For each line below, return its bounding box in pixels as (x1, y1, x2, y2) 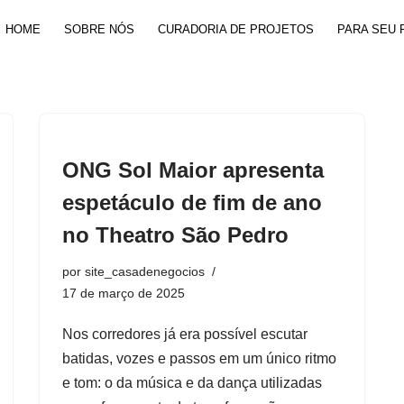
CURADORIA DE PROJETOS (157, 23, 314, 36)
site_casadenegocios (85, 264, 205, 279)
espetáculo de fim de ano (62, 190, 322, 215)
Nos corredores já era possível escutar (62, 326, 308, 342)
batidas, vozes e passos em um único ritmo (62, 351, 336, 366)
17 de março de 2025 (62, 286, 185, 300)
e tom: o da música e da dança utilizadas (62, 375, 322, 390)
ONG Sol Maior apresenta (62, 158, 324, 182)
